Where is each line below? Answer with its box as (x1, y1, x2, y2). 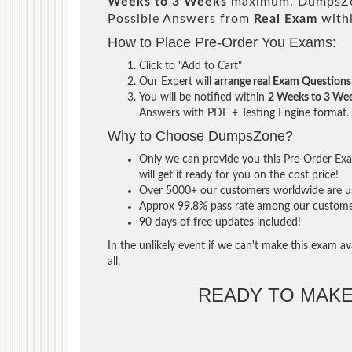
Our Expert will (139, 75, 214, 87)
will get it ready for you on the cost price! (139, 169, 339, 181)
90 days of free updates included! (139, 216, 301, 228)
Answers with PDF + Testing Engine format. (139, 107, 349, 119)
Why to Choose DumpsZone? (108, 127, 293, 144)
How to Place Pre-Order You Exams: (108, 34, 336, 50)
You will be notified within (139, 91, 268, 103)
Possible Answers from (108, 12, 254, 25)
